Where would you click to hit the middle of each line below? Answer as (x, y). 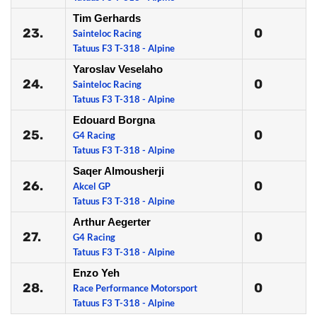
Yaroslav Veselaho (118, 69)
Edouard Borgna (114, 120)
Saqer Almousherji (119, 171)
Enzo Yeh (96, 273)
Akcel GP (92, 186)
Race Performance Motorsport (135, 288)
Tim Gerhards (107, 18)
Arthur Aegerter (112, 222)
